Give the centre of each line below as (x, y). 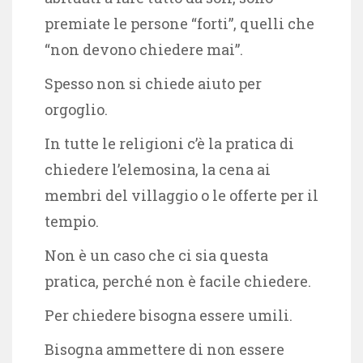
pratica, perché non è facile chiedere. (178, 281)
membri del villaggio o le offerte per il (181, 195)
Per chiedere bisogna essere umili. (169, 315)
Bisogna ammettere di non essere (164, 349)
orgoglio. (76, 109)
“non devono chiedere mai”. (144, 49)
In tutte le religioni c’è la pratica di (169, 143)
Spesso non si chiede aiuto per (153, 83)
